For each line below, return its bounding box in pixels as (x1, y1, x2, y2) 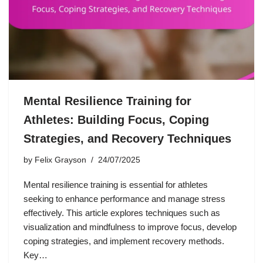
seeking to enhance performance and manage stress (23, 194, 225, 204)
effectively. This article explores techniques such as (23, 208, 220, 218)
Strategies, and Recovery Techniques (23, 132, 231, 146)
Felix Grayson (35, 156, 86, 165)
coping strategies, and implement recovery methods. (23, 236, 224, 247)
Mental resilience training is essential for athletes (23, 180, 208, 190)
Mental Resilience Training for (23, 95, 191, 108)
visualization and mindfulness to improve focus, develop (23, 222, 237, 232)
